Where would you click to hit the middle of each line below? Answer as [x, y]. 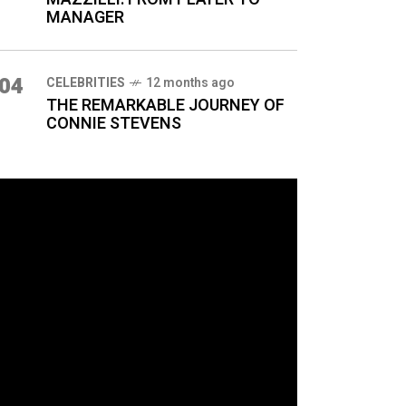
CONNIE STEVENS [114, 124]
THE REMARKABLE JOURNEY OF [165, 106]
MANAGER [85, 18]
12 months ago [190, 83]
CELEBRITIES [86, 83]
